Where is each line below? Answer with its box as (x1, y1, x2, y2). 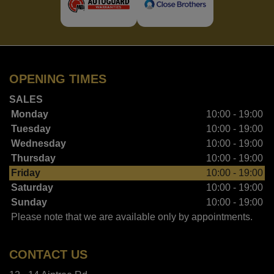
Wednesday (11, 138, 66, 149)
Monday (11, 108, 48, 119)
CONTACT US (9, 247, 87, 261)
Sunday (11, 196, 47, 207)
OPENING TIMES (9, 72, 106, 86)
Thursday (11, 152, 56, 163)
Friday (11, 167, 40, 178)
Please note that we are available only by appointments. (11, 211, 253, 222)
